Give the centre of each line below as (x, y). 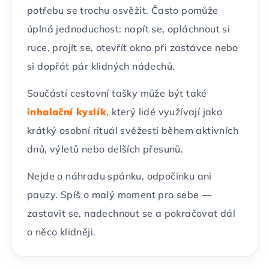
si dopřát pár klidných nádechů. (101, 66)
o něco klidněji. (62, 232)
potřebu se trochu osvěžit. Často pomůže (123, 10)
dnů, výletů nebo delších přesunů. (105, 149)
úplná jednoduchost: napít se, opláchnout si (129, 29)
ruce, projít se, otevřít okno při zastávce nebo (133, 47)
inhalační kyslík (67, 112)
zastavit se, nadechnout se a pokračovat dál (131, 213)
